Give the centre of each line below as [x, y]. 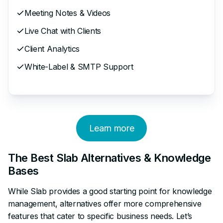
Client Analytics [52, 49]
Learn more [111, 128]
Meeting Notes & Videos [67, 13]
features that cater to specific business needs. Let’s [100, 216]
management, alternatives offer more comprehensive [105, 203]
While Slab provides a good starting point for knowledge [110, 191]
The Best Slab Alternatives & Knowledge [110, 158]
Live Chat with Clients [63, 31]
